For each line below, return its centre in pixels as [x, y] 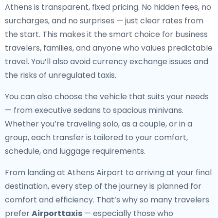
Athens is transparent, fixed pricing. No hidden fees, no [108, 7]
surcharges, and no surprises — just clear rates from [104, 21]
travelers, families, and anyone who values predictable [109, 48]
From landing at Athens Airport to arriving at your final [108, 173]
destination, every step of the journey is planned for [103, 186]
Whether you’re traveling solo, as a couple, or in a [99, 124]
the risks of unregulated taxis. [61, 75]
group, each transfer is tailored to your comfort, [96, 137]
